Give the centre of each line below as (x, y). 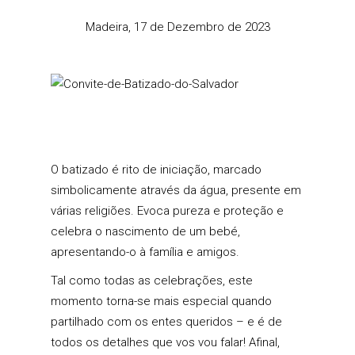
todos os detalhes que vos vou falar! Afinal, (165, 342)
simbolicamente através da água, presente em (176, 190)
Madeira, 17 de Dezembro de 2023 (177, 27)
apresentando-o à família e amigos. (145, 252)
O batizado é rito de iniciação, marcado (156, 170)
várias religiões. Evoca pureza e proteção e (167, 211)
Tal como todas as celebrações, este (152, 281)
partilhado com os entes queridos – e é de (166, 322)
